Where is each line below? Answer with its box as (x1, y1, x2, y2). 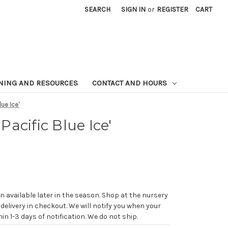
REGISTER (156, 5, 188, 14)
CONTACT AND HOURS (92, 78, 169, 88)
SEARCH (84, 5, 111, 14)
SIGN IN (121, 5, 146, 14)
